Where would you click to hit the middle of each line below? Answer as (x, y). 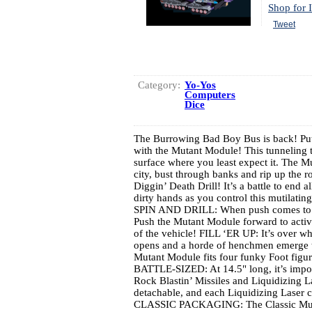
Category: (159, 85)
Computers (210, 95)
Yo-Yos (200, 85)
